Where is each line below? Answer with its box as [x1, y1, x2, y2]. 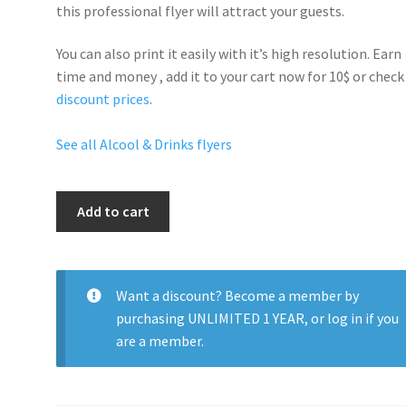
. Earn [367, 44, 402, 63]
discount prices [56, 90, 150, 109]
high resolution [271, 44, 368, 63]
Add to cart [76, 201, 150, 220]
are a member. [115, 331, 204, 350]
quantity [55, 260, 109, 279]
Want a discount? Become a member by [115, 285, 359, 304]
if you [362, 308, 399, 327]
